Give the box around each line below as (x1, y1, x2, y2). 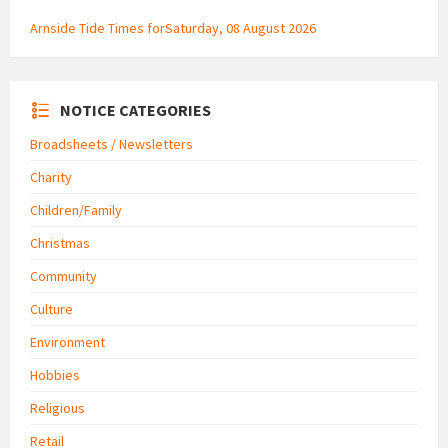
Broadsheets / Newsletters (30, 135, 193, 154)
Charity (30, 168, 72, 187)
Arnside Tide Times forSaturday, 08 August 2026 (30, 19, 316, 38)
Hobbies (30, 366, 80, 385)
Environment (30, 333, 105, 352)
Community (30, 267, 97, 286)
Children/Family (30, 201, 122, 220)
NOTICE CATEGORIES (60, 100, 211, 121)
